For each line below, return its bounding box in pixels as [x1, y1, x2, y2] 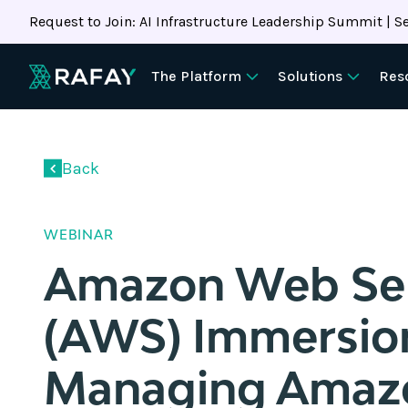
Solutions [278, 67, 342, 85]
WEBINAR [44, 226, 114, 242]
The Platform [152, 67, 241, 85]
